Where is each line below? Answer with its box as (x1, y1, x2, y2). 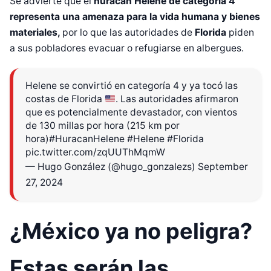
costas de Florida (25, 93, 105, 105)
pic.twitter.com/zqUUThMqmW (25, 146, 165, 158)
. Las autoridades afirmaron (115, 93, 238, 105)
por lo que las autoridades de (62, 27, 195, 39)
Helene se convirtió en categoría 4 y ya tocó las (25, 79, 238, 91)
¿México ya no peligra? (10, 218, 252, 245)
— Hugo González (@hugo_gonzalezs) (25, 160, 198, 172)
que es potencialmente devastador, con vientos (25, 106, 237, 118)
